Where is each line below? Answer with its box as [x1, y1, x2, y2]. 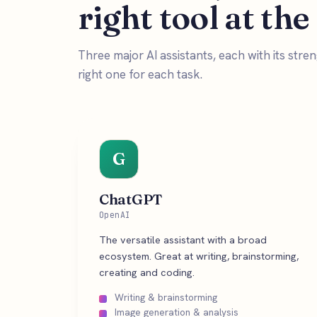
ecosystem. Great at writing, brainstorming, [99, 249, 299, 263]
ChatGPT [99, 190, 162, 208]
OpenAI [99, 209, 131, 220]
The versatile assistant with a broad [99, 233, 267, 246]
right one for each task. [78, 67, 202, 82]
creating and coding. [99, 265, 195, 279]
